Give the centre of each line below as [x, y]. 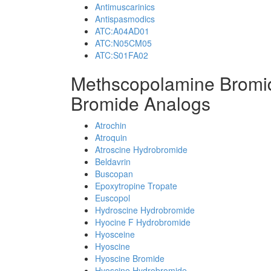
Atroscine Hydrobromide [141, 149]
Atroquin [111, 137]
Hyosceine [115, 234]
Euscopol [113, 198]
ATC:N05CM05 [123, 43]
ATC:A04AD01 [122, 31]
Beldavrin [113, 162]
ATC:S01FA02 [122, 55]
